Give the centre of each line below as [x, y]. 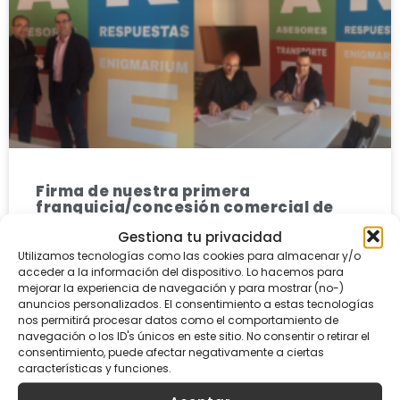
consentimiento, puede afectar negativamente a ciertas [171, 351]
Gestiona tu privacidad [200, 236]
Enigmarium [86, 224]
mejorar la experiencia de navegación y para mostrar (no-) [181, 287]
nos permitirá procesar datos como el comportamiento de [178, 319]
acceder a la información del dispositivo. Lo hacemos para [181, 271]
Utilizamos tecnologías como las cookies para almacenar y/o [189, 255]
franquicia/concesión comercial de [185, 208]
